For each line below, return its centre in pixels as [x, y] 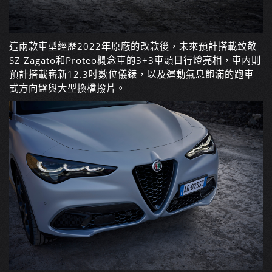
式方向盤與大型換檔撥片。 [67, 88]
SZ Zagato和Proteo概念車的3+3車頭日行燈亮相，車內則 [135, 60]
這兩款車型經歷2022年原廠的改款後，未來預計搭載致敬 [133, 46]
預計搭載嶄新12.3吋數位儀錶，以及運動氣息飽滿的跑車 [131, 74]
